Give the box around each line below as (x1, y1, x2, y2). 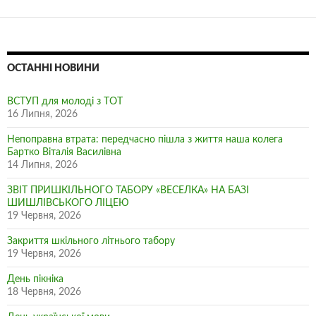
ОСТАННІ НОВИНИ (7, 63, 99, 74)
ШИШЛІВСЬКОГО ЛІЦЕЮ (7, 198, 129, 209)
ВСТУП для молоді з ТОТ (7, 97, 123, 107)
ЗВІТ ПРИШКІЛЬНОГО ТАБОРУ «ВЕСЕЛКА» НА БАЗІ (7, 186, 249, 196)
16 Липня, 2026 (7, 109, 78, 120)
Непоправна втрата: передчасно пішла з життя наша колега (7, 135, 283, 145)
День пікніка (7, 274, 63, 285)
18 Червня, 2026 (7, 287, 81, 298)
